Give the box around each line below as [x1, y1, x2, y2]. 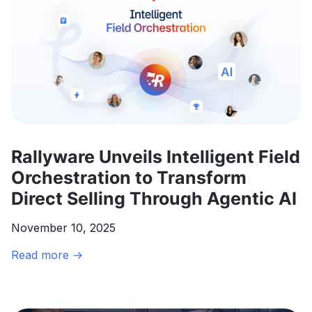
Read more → [11, 247, 83, 262]
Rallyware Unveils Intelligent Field [11, 145, 300, 167]
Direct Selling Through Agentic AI [11, 187, 297, 209]
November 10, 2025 [11, 220, 116, 235]
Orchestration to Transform [11, 166, 247, 188]
